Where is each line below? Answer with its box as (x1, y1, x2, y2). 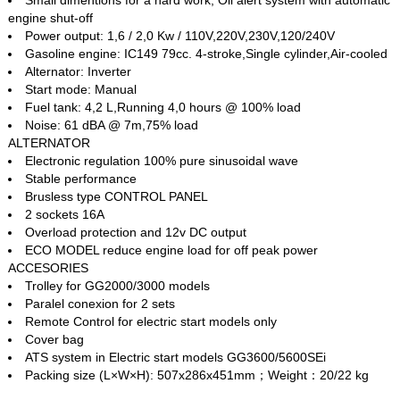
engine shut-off (8, 10, 94, 25)
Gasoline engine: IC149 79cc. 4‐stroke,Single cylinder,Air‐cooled (25, 46, 388, 61)
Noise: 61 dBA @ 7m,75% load (25, 117, 199, 132)
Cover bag (25, 331, 85, 346)
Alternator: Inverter (25, 63, 132, 79)
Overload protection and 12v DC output (25, 224, 247, 239)
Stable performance (25, 171, 137, 186)
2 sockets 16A (25, 206, 105, 221)
